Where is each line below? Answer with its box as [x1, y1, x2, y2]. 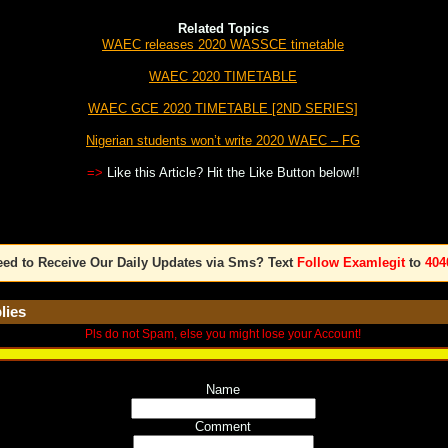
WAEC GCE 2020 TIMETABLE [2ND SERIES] [88, 101, 358, 117]
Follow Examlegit [296, 255, 405, 271]
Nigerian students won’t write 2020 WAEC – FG [86, 133, 360, 149]
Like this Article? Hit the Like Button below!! [102, 165, 360, 181]
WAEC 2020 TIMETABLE [149, 69, 297, 85]
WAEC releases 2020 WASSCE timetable [102, 37, 344, 53]
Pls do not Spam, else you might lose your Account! [85, 327, 361, 342]
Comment [195, 419, 251, 435]
